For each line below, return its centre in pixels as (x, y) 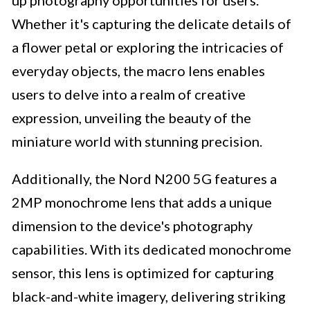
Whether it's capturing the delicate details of (152, 24)
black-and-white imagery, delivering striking (149, 297)
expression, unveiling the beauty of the (131, 118)
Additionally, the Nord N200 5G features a (144, 179)
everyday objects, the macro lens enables (138, 71)
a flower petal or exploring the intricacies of (148, 47)
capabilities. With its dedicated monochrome (152, 249)
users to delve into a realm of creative (129, 94)
